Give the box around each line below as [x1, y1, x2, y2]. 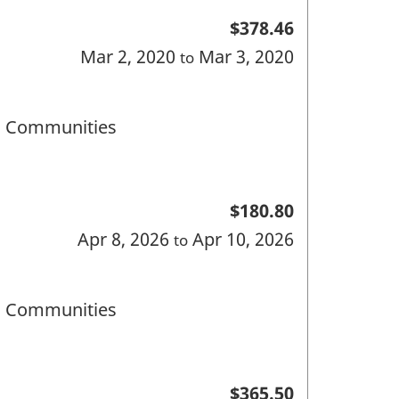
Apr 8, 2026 [77, 226, 174, 251]
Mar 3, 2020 [193, 44, 294, 69]
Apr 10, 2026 [187, 226, 294, 251]
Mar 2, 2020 [79, 44, 180, 69]
